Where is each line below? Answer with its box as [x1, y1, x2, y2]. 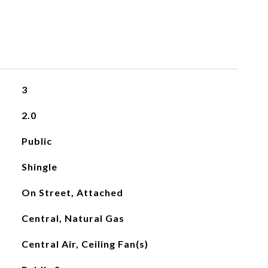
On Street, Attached [21, 187, 123, 198]
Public [21, 135, 52, 147]
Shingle [21, 161, 57, 172]
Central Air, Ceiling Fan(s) [21, 238, 148, 249]
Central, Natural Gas [21, 212, 124, 224]
